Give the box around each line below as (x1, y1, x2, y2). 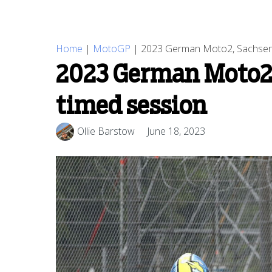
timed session (56, 94, 207, 119)
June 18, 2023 (147, 124, 205, 138)
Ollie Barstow (77, 124, 135, 138)
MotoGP (93, 41, 131, 55)
